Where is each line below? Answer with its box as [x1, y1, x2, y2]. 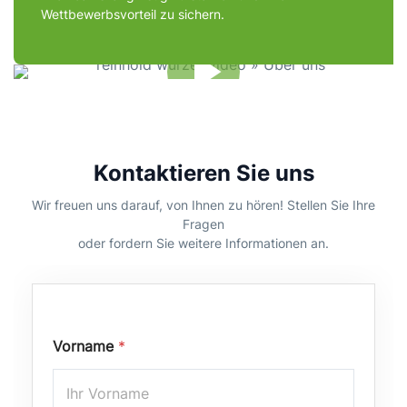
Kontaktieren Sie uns [93, 159, 314, 186]
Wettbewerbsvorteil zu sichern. [41, 6, 224, 23]
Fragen [183, 215, 224, 232]
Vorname [53, 336, 118, 355]
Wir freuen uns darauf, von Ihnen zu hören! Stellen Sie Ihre [32, 196, 375, 213]
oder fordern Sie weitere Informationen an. [78, 234, 329, 251]
